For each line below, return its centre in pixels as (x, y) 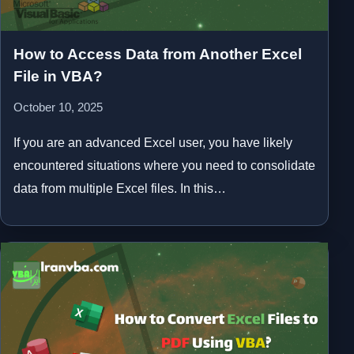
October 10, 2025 (58, 107)
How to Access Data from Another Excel (158, 54)
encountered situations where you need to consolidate (164, 165)
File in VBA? (58, 76)
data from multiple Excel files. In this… (120, 188)
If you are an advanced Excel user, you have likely (153, 142)
